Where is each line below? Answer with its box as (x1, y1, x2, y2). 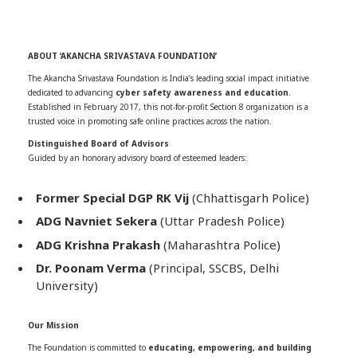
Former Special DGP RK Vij (36, 189, 189, 206)
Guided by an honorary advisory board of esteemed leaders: (28, 151, 247, 163)
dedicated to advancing (28, 86, 116, 98)
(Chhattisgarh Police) (189, 189, 309, 206)
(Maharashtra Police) (160, 236, 280, 253)
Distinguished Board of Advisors (28, 137, 169, 149)
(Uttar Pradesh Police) (157, 213, 284, 229)
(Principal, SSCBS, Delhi (146, 260, 279, 277)
